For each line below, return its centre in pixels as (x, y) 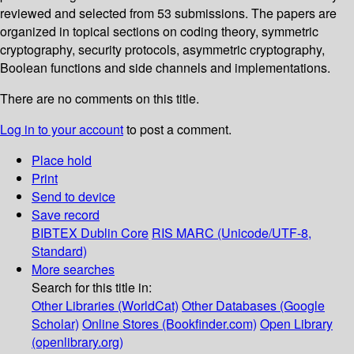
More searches (73, 269)
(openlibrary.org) (77, 342)
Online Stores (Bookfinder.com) (169, 324)
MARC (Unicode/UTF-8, (244, 233)
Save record (66, 215)
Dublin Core (115, 233)
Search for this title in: (92, 288)
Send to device (73, 197)
